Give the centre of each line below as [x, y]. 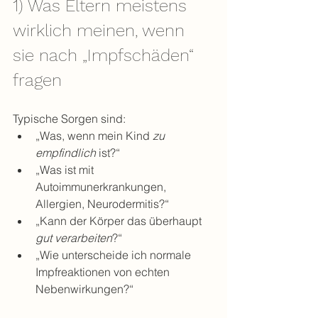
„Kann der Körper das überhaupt [120, 221]
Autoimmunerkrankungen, [102, 187]
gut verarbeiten [74, 238]
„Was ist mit [66, 170]
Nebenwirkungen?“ [84, 289]
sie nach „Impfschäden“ [106, 55]
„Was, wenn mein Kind [94, 136]
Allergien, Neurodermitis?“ [102, 204]
